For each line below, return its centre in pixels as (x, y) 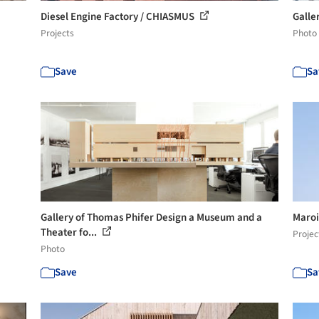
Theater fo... (70, 232)
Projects (58, 33)
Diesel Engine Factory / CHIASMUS (119, 17)
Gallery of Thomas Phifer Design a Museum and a (152, 218)
